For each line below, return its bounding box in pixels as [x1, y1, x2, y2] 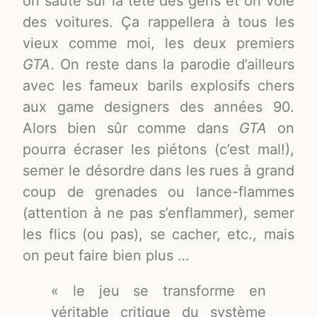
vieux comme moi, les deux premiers [23, 35, 294, 52]
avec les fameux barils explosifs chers [23, 77, 294, 95]
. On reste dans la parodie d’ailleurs [50, 56, 294, 74]
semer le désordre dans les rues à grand [23, 162, 294, 180]
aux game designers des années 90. [23, 98, 294, 116]
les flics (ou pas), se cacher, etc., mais [23, 226, 294, 243]
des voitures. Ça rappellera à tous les [23, 13, 294, 31]
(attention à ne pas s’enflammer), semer [23, 204, 294, 222]
